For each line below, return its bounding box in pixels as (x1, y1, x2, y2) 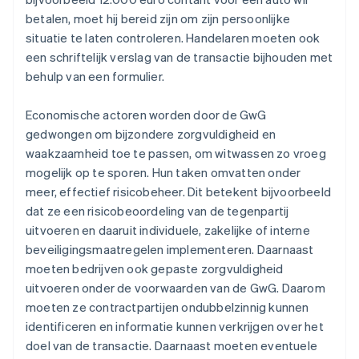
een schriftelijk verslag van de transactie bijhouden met (26, 49, 333, 66)
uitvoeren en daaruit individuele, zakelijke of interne (26, 222, 310, 239)
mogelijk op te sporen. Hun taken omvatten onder (26, 164, 301, 181)
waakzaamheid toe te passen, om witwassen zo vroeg (26, 145, 326, 162)
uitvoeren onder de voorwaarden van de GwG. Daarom (26, 280, 325, 296)
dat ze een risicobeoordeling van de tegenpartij (26, 203, 289, 220)
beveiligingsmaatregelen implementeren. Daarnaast (26, 241, 314, 258)
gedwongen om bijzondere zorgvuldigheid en (26, 126, 276, 143)
